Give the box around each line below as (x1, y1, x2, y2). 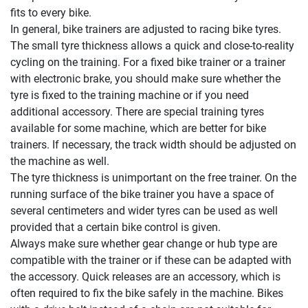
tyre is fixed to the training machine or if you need (10, 89, 249, 102)
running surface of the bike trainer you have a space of (10, 188, 274, 201)
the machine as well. (10, 155, 109, 168)
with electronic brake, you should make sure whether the (10, 72, 280, 86)
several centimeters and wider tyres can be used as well (10, 204, 278, 218)
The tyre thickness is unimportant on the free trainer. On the (10, 171, 296, 185)
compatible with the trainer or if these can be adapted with (10, 254, 291, 267)
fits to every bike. (10, 6, 91, 20)
